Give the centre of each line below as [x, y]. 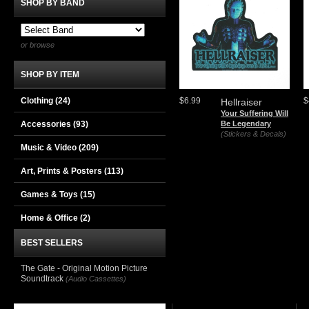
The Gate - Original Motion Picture [84, 268]
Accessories [47, 124]
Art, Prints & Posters [62, 171]
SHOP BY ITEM [50, 74]
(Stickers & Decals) [253, 134]
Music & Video [50, 148]
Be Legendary [246, 123]
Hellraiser [241, 102]
